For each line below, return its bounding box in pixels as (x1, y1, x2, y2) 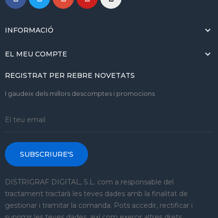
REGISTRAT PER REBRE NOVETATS (5, 71, 135, 80)
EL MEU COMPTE (5, 49, 67, 58)
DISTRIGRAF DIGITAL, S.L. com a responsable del (5, 177, 174, 186)
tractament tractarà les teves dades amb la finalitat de (5, 189, 188, 198)
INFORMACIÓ (5, 25, 54, 35)
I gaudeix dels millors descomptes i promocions (5, 89, 155, 97)
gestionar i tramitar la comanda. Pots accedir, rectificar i (5, 200, 193, 210)
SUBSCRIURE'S (19, 149, 73, 159)
